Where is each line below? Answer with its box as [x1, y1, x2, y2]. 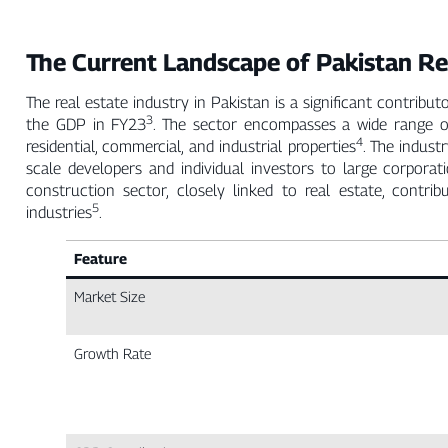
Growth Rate [74, 345, 152, 363]
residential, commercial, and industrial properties [26, 137, 356, 157]
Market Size [74, 288, 146, 306]
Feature [74, 250, 128, 268]
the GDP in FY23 [26, 115, 147, 135]
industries [26, 203, 92, 223]
